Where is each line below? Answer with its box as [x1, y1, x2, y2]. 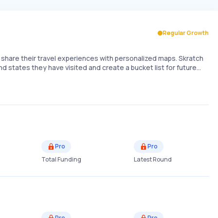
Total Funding [41, 155, 81, 163]
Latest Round [133, 155, 172, 163]
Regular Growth [163, 29, 209, 37]
